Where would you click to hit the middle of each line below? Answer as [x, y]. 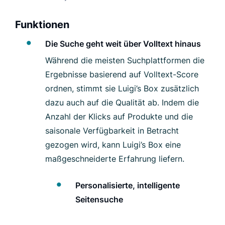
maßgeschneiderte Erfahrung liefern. [115, 159]
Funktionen [42, 25]
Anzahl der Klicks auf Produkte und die [119, 117]
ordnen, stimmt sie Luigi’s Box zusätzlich [122, 89]
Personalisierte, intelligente [128, 186]
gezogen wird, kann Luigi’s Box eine [113, 145]
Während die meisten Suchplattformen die [125, 61]
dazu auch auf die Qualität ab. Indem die [122, 103]
